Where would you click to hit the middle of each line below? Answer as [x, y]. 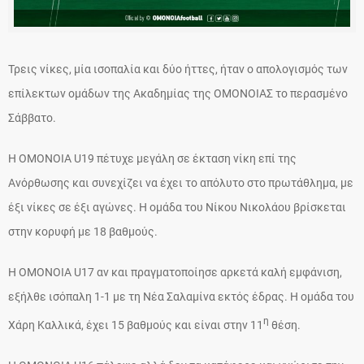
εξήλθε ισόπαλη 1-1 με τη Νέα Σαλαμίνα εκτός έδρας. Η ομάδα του [181, 297]
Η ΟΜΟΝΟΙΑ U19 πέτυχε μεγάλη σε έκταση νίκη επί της [152, 158]
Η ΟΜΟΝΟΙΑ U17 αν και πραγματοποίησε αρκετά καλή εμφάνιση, [175, 272]
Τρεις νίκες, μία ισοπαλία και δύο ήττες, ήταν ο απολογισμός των [178, 69]
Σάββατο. [32, 118]
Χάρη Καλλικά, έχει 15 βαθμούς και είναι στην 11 [136, 325]
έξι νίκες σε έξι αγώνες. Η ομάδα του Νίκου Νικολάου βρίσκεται [177, 207]
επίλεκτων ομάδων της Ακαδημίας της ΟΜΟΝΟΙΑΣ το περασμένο [178, 93]
